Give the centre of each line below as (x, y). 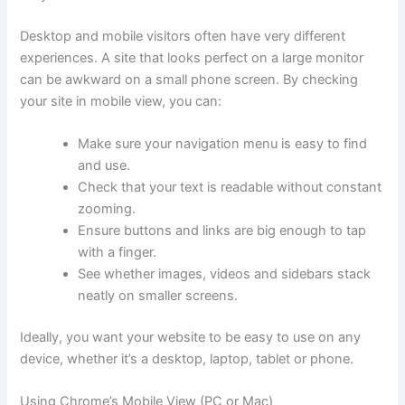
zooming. (107, 209)
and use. (104, 166)
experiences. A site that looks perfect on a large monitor (192, 57)
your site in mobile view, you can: (121, 101)
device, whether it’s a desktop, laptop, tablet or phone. (187, 358)
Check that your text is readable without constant (230, 188)
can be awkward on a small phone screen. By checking (189, 79)
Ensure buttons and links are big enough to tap (222, 231)
